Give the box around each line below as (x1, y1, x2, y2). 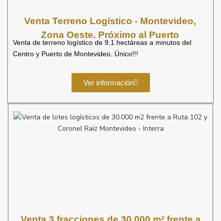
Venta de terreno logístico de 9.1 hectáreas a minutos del (13, 38, 191, 46)
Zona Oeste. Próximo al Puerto (40, 30, 179, 40)
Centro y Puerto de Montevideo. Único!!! (13, 50, 138, 58)
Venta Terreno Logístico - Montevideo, (24, 16, 196, 26)
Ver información (83, 78, 134, 87)
